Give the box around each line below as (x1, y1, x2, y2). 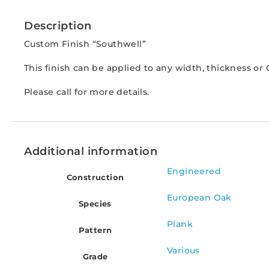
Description (24, 19, 92, 33)
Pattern (78, 225, 112, 235)
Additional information (24, 145, 157, 159)
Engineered (167, 166, 221, 177)
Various (167, 245, 200, 256)
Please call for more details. (24, 86, 150, 98)
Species (79, 199, 112, 209)
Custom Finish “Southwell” (24, 38, 146, 50)
